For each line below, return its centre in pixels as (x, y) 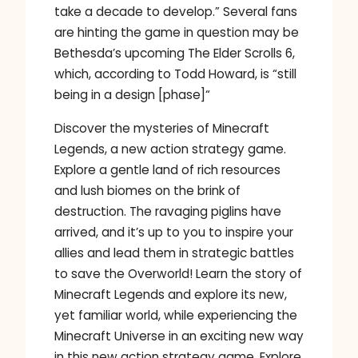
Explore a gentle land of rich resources (167, 169)
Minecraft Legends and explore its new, (171, 294)
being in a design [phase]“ (132, 95)
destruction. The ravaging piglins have (168, 211)
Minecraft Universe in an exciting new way (179, 336)
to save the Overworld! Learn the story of (178, 273)
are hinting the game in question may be (177, 33)
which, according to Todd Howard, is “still (175, 74)
